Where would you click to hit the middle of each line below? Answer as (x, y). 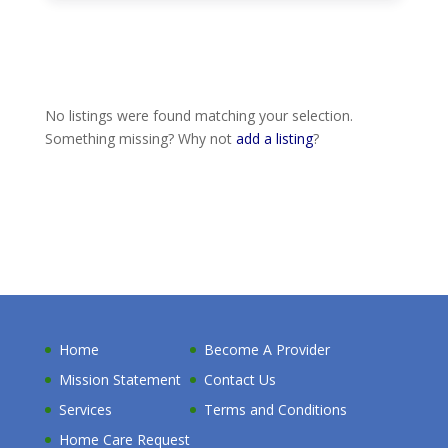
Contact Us (239, 379)
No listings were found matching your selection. (198, 115)
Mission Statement (119, 379)
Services (85, 409)
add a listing (274, 138)
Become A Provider (266, 349)
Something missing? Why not (140, 138)
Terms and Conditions (275, 409)
